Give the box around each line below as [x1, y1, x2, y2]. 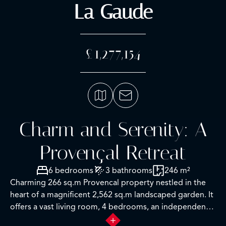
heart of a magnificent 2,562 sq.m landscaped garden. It [10, 189, 213, 200]
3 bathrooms [105, 165, 152, 176]
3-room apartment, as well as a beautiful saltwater [10, 213, 191, 224]
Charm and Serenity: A [19, 118, 207, 141]
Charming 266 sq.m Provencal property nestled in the [10, 177, 206, 188]
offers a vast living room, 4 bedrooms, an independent [10, 201, 209, 212]
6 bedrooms [48, 165, 93, 176]
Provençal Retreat [40, 141, 186, 164]
